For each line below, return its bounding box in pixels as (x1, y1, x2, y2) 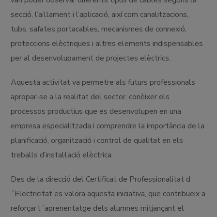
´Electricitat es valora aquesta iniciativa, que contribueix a (11, 188, 206, 199)
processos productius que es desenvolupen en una (11, 106, 182, 117)
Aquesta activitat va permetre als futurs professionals (11, 77, 196, 88)
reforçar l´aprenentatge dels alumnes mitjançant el (11, 202, 185, 214)
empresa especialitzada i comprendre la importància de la (11, 120, 205, 131)
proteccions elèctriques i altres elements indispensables (11, 38, 203, 49)
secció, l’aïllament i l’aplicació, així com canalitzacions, (11, 9, 189, 20)
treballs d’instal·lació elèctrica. (11, 149, 113, 160)
